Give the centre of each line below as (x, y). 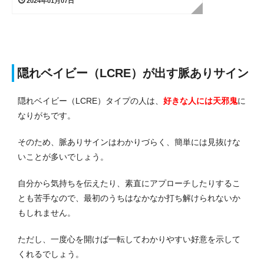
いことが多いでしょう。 (63, 156)
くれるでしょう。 (51, 254)
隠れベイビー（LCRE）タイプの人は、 (90, 100)
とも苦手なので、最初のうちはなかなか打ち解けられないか (129, 198)
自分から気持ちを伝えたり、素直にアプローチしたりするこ (129, 183)
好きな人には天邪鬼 (200, 100)
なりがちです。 (47, 115)
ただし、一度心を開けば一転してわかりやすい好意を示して (129, 239)
